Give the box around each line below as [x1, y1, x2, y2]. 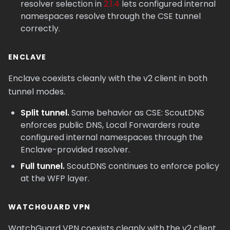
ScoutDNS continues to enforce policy [65, 160, 219, 172]
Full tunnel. [21, 160, 65, 172]
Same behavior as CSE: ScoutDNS [69, 107, 204, 119]
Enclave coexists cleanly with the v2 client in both [8, 72, 207, 84]
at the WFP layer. [21, 172, 89, 184]
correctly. [21, 23, 60, 34]
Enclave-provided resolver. [21, 144, 130, 156]
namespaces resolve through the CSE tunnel [21, 10, 201, 22]
